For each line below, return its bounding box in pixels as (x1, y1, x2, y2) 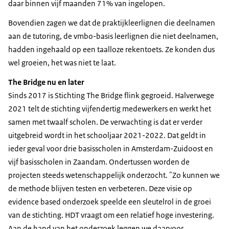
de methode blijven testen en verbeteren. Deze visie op (8, 183, 192, 193)
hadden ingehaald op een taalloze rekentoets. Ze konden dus (8, 44, 215, 54)
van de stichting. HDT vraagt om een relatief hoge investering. (8, 210, 214, 220)
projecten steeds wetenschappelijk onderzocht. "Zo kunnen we (8, 170, 220, 180)
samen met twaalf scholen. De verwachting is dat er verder (8, 117, 202, 127)
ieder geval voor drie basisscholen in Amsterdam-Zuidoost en (8, 143, 213, 153)
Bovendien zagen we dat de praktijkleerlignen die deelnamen (8, 17, 215, 28)
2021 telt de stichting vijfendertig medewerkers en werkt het (8, 103, 211, 113)
